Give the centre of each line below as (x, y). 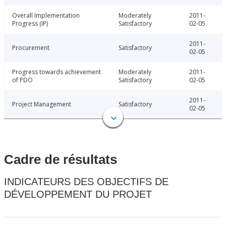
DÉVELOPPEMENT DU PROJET (78, 194)
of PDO (22, 80)
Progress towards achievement (56, 72)
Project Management (42, 104)
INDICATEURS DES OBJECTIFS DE (86, 182)
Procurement (31, 48)
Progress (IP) (30, 24)
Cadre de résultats (61, 160)
